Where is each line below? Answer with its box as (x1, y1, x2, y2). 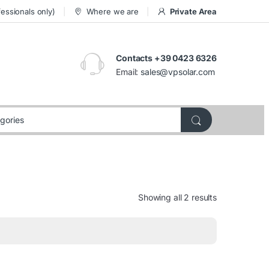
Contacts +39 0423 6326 (116, 52, 217, 63)
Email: (116, 66, 141, 77)
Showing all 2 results (138, 192, 217, 202)
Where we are (86, 6, 139, 16)
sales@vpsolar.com (141, 66, 215, 77)
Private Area (169, 6, 217, 16)
